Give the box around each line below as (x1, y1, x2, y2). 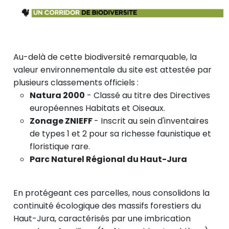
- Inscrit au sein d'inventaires (94, 115, 209, 127)
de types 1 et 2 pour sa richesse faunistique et (30, 128, 211, 140)
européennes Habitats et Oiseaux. (30, 102, 165, 114)
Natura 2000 (30, 89, 85, 102)
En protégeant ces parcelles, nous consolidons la (13, 187, 210, 199)
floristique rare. (30, 141, 90, 153)
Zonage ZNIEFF (30, 115, 94, 127)
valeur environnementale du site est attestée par (13, 64, 212, 76)
